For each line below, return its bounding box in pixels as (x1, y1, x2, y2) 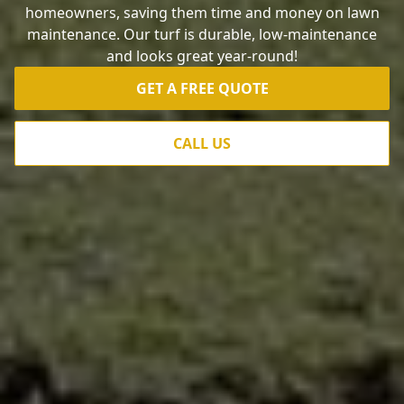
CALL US (173, 133, 231, 153)
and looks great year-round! (106, 46, 298, 66)
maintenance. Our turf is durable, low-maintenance (27, 24, 377, 44)
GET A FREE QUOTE (135, 78, 269, 98)
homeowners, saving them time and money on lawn (24, 3, 380, 23)
